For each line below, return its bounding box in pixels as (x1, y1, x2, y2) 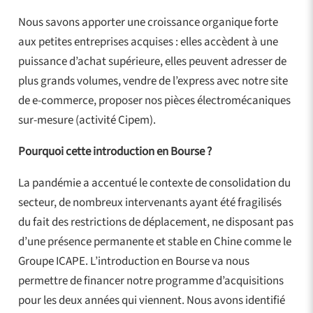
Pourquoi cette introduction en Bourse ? (17, 143, 212, 160)
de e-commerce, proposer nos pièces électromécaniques (17, 92, 291, 109)
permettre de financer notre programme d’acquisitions (17, 272, 284, 289)
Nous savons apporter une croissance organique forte (17, 13, 278, 31)
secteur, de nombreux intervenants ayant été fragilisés (17, 194, 282, 211)
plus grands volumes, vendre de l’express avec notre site (17, 72, 288, 89)
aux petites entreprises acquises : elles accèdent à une (17, 33, 278, 50)
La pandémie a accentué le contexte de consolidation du (17, 174, 291, 191)
